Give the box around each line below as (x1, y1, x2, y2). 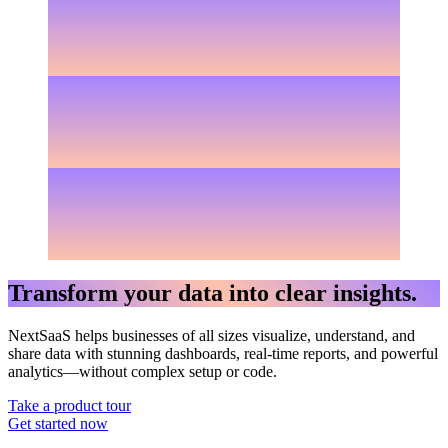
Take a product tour (8, 396, 131, 414)
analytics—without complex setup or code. (8, 362, 277, 380)
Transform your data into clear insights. (8, 279, 417, 306)
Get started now (8, 414, 108, 432)
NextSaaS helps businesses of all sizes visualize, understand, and (8, 326, 415, 344)
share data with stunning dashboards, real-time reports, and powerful (8, 344, 438, 362)
